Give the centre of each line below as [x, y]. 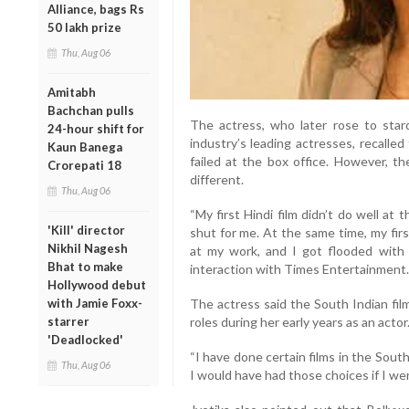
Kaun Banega [85, 147]
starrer [68, 321]
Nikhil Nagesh [88, 248]
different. [216, 179]
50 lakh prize [84, 27]
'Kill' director [86, 230]
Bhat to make [85, 266]
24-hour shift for [96, 128]
